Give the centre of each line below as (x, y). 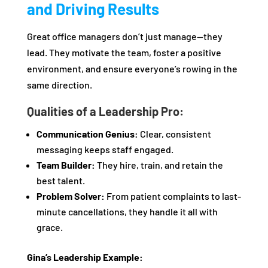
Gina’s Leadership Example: (85, 257)
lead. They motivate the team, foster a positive (124, 53)
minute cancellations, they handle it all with (127, 212)
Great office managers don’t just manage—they (124, 36)
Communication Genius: (87, 134)
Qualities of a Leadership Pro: (105, 112)
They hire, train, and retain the (159, 165)
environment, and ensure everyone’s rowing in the (132, 69)
